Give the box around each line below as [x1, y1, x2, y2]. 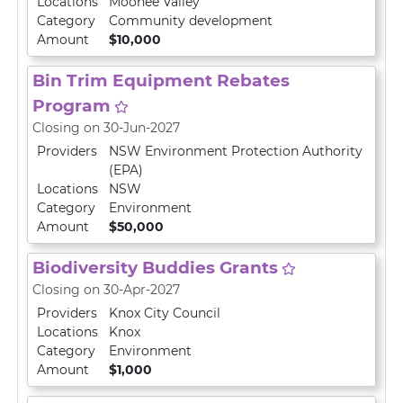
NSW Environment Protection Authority [109, 143, 363, 159]
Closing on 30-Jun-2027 [32, 120, 180, 136]
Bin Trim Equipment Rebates [32, 70, 290, 91]
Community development [109, 13, 273, 29]
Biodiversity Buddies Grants [32, 257, 278, 278]
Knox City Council [109, 305, 220, 321]
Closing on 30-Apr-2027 [32, 282, 180, 298]
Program [32, 95, 111, 116]
